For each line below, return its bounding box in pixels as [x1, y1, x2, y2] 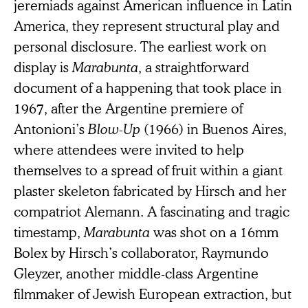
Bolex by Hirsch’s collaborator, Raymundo [14, 243, 269, 261]
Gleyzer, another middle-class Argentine [14, 263, 258, 282]
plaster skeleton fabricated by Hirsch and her [14, 181, 287, 199]
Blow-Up [88, 119, 144, 137]
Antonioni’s [14, 119, 88, 137]
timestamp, [14, 222, 84, 241]
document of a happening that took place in [14, 78, 282, 96]
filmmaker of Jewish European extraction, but [14, 284, 291, 302]
